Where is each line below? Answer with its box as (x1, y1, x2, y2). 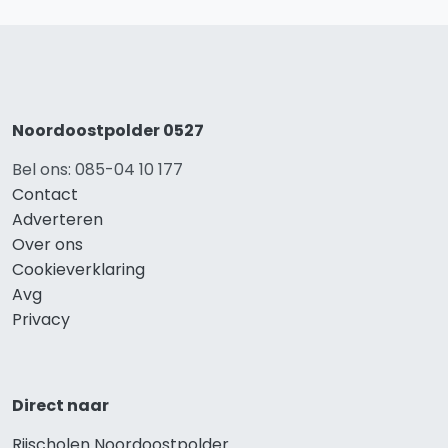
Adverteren (12, 207, 103, 231)
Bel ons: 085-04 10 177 (12, 157, 183, 181)
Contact (12, 182, 78, 206)
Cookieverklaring (12, 257, 145, 281)
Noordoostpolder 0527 (12, 118, 204, 142)
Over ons (12, 232, 83, 256)
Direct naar (12, 393, 109, 417)
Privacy (12, 307, 70, 331)
